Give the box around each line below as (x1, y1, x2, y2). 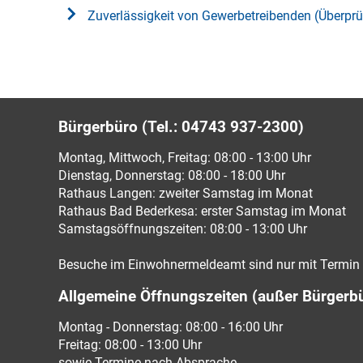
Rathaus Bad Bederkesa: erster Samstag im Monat (58, 203, 346, 219)
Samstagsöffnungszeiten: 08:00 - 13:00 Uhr (58, 220, 307, 237)
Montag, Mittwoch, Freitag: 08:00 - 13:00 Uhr (58, 149, 311, 165)
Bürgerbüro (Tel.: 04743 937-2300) (58, 117, 304, 136)
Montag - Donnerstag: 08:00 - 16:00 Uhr (58, 318, 283, 335)
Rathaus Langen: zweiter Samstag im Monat (58, 185, 313, 201)
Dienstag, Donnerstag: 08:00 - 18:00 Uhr (58, 167, 285, 183)
